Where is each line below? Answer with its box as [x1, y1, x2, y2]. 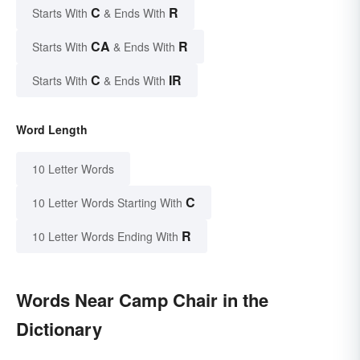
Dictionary [16, 315, 102, 342]
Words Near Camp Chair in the [16, 286, 268, 313]
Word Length [16, 121, 88, 137]
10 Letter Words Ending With [32, 227, 178, 244]
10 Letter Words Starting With [32, 194, 182, 211]
